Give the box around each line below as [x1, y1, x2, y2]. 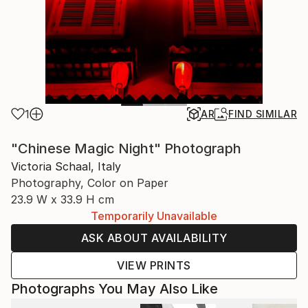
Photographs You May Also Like [11, 280, 218, 297]
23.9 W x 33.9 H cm [11, 192, 114, 206]
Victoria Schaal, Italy [11, 159, 121, 173]
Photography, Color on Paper [11, 176, 168, 190]
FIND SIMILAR [228, 108, 297, 120]
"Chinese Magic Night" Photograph [11, 140, 241, 157]
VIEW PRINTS [117, 258, 191, 272]
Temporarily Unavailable [91, 209, 217, 223]
